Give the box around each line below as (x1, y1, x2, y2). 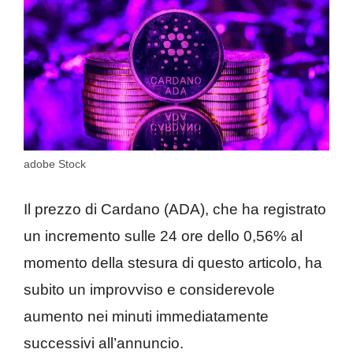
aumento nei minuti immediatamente (24, 308, 269, 325)
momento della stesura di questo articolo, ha (24, 255, 322, 272)
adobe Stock (24, 157, 86, 170)
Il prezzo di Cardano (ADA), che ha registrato (24, 201, 326, 218)
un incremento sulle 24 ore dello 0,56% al (24, 228, 303, 245)
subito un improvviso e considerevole (24, 281, 275, 299)
